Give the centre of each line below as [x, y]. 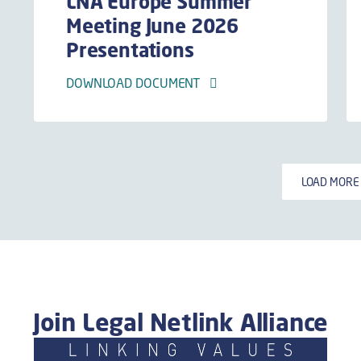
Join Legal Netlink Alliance [180, 322]
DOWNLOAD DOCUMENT [137, 83]
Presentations [130, 50]
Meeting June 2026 [152, 25]
